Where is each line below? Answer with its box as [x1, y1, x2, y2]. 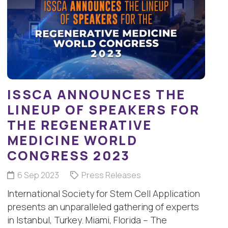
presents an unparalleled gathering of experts [7, 201, 199, 213]
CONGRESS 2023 [7, 147, 130, 165]
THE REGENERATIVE [7, 116, 152, 134]
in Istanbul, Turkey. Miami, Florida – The [7, 214, 167, 226]
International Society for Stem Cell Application [7, 187, 200, 200]
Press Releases [81, 169, 141, 181]
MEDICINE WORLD [7, 131, 138, 150]
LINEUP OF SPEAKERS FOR [7, 101, 200, 119]
